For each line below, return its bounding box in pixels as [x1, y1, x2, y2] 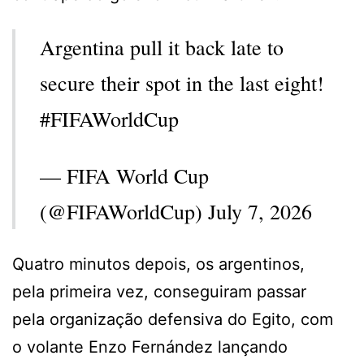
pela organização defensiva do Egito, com [12, 309, 333, 329]
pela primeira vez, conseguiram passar [12, 281, 306, 301]
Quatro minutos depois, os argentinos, [12, 253, 305, 274]
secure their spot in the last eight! [40, 68, 324, 97]
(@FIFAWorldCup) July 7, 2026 [40, 197, 312, 225]
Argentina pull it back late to [40, 32, 284, 61]
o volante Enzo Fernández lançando [12, 336, 288, 357]
